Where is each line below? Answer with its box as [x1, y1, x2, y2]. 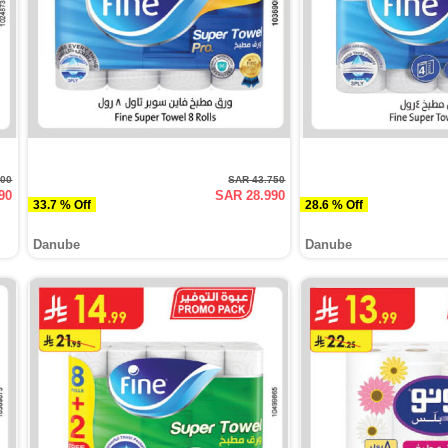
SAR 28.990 [215, 188, 286, 203]
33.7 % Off [59, 197, 91, 212]
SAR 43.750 [228, 174, 286, 185]
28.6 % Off [332, 197, 364, 212]
